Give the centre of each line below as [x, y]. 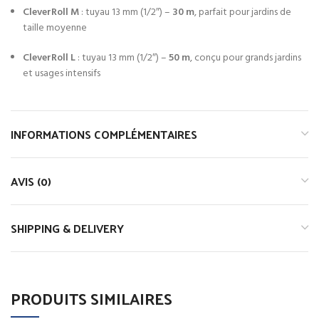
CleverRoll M [51, 12]
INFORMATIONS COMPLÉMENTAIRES [104, 134]
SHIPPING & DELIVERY [67, 228]
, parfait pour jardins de [243, 12]
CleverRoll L [49, 58]
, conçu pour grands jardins [246, 58]
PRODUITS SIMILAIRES [91, 298]
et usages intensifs [62, 73]
